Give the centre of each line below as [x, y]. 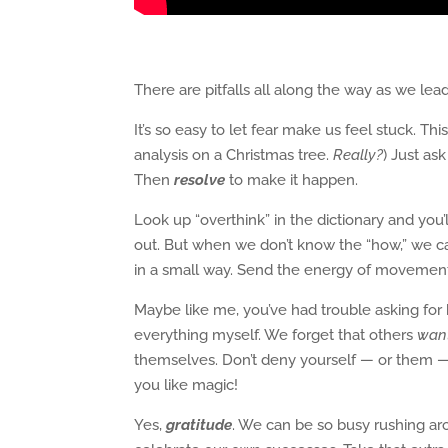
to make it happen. [294, 180]
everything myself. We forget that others [276, 335]
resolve [200, 180]
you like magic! [186, 385]
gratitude [199, 425]
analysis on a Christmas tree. [234, 155]
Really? [358, 155]
